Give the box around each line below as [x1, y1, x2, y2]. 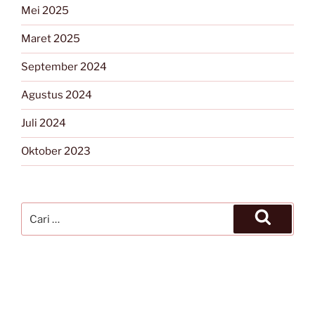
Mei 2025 [21, 4, 69, 18]
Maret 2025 [21, 32, 80, 46]
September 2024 [21, 60, 107, 74]
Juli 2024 [21, 117, 66, 130]
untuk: [20, 221, 53, 234]
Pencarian [20, 204, 72, 217]
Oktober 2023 [21, 145, 91, 158]
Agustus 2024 [21, 89, 92, 102]
